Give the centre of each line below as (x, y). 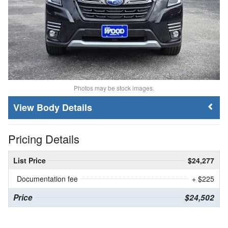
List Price (30, 160)
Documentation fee (47, 178)
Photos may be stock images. (114, 88)
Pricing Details (44, 138)
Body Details (64, 107)
